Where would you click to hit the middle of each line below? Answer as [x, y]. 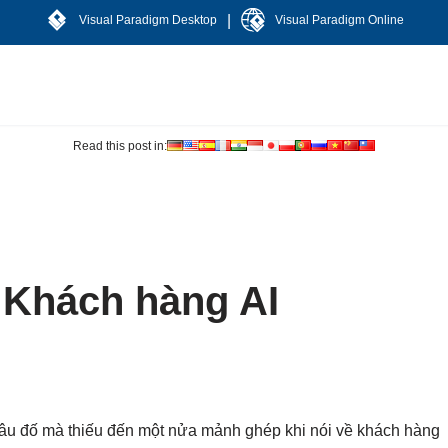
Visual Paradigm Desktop [147, 19]
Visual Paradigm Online [339, 19]
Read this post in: [120, 145]
